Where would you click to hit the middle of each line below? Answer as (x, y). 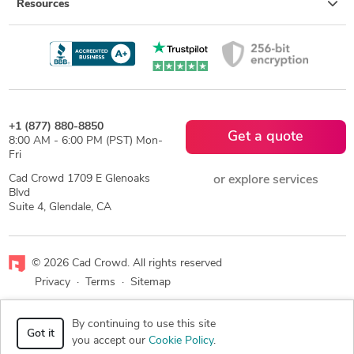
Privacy (52, 283)
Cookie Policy (181, 341)
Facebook (166, 324)
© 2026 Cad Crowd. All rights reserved (126, 263)
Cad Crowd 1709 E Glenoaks (79, 179)
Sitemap (150, 283)
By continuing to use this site (144, 324)
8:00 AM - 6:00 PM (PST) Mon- (85, 141)
